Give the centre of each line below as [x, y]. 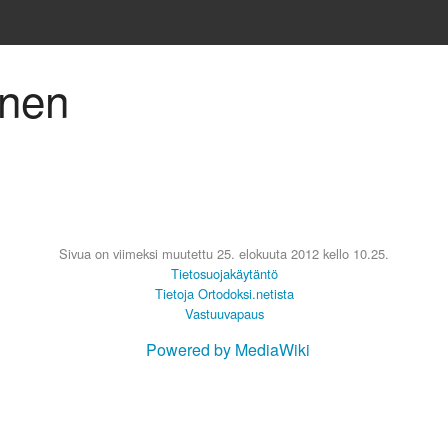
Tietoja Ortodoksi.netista [224, 294]
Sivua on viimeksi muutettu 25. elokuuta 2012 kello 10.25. [224, 254]
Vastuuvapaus [224, 314]
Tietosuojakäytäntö [224, 274]
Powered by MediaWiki [228, 350]
